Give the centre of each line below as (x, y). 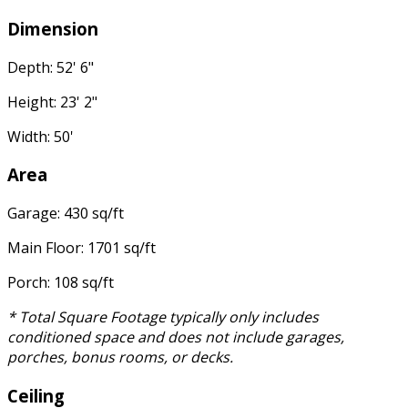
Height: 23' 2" (52, 102)
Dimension (53, 28)
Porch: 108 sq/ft (61, 283)
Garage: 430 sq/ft (66, 214)
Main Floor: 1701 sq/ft (82, 248)
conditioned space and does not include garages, (176, 337)
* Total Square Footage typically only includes (163, 317)
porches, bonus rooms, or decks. (120, 357)
